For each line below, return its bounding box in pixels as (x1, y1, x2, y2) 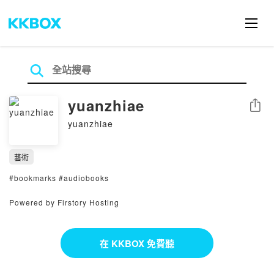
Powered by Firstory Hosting (9, 197, 119, 207)
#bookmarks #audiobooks (9, 172, 109, 183)
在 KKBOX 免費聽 (100, 236, 174, 250)
